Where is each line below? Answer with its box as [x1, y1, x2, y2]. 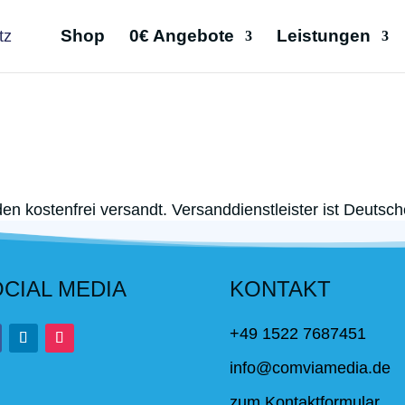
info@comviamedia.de [229, 358, 391, 377]
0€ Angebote [128, 26, 234, 45]
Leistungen [276, 26, 371, 45]
